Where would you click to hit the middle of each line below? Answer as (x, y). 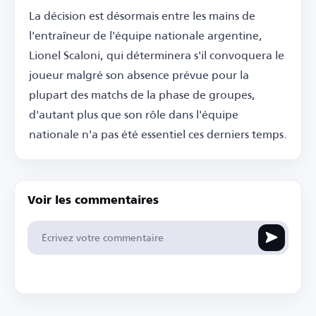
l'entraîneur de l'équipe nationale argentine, (146, 35)
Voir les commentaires (93, 201)
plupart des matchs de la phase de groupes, (142, 94)
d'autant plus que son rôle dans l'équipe (134, 114)
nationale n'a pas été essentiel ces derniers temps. (158, 133)
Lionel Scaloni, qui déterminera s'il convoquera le (157, 54)
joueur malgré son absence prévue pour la (139, 74)
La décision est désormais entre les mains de (142, 15)
